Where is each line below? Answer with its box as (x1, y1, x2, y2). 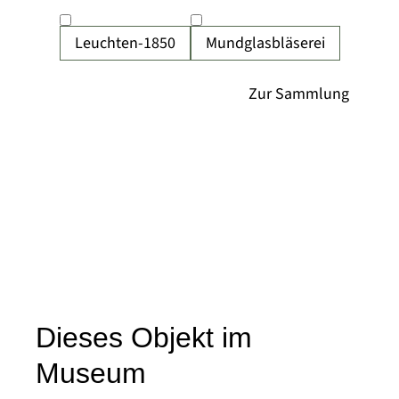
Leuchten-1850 (74, 32, 175, 54)
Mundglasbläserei (205, 32, 325, 54)
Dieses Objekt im (36, 322, 252, 354)
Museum (36, 357, 146, 389)
